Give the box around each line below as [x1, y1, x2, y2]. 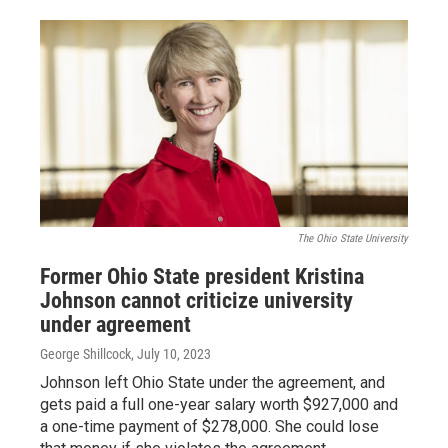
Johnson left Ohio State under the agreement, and [40, 372, 385, 392]
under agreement [40, 311, 191, 337]
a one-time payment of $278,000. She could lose [40, 416, 379, 436]
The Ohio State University [297, 231, 408, 245]
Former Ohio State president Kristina [40, 263, 364, 289]
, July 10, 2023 [131, 345, 211, 362]
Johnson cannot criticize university [40, 287, 353, 313]
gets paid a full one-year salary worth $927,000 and [40, 394, 398, 414]
